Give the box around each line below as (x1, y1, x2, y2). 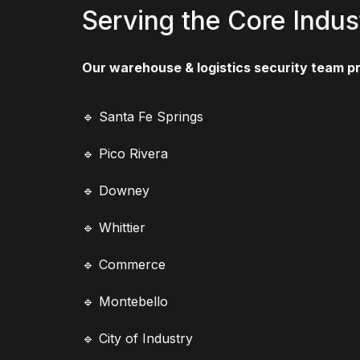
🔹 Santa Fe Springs (82, 108, 203, 125)
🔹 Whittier (82, 219, 145, 235)
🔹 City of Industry (82, 329, 193, 346)
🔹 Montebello (82, 292, 168, 309)
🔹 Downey (82, 182, 149, 198)
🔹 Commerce (82, 256, 166, 272)
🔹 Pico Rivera (82, 145, 168, 162)
